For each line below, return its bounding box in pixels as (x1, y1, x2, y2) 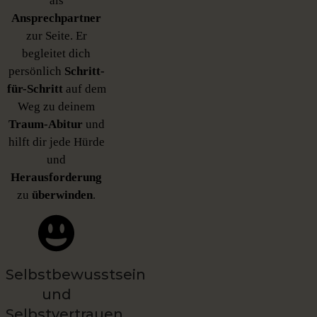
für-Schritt (6, 82, 63, 96)
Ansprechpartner (11, 11, 102, 25)
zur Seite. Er (25, 29, 87, 43)
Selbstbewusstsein (6, 266, 146, 284)
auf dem (62, 82, 106, 96)
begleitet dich (22, 47, 91, 61)
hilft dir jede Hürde (8, 135, 105, 149)
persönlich (8, 64, 64, 79)
